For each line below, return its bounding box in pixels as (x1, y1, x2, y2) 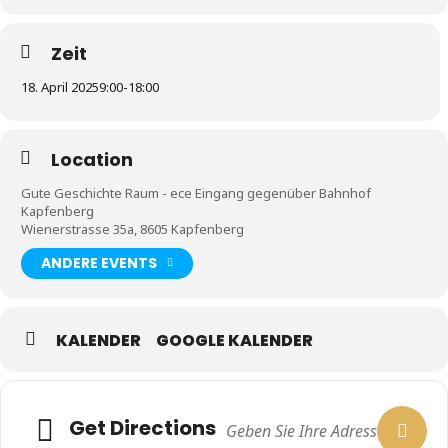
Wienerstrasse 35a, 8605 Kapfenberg (21, 219, 244, 238)
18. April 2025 (21, 77, 99, 96)
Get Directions (69, 414, 216, 443)
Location (51, 146, 133, 172)
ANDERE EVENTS (41, 253, 157, 274)
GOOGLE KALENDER (156, 328, 313, 352)
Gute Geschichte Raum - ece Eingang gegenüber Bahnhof (21, 183, 371, 202)
